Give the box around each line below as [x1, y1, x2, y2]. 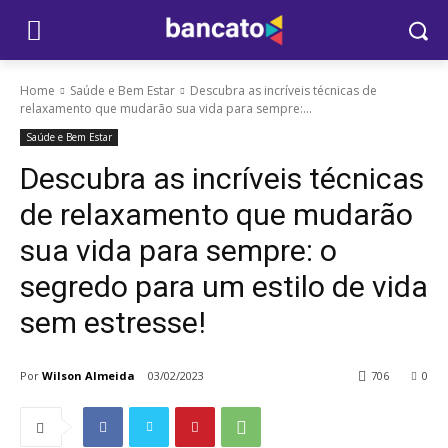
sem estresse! [20, 305, 206, 340]
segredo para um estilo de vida [20, 269, 428, 304]
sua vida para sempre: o [20, 233, 337, 268]
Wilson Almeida [42, 367, 135, 383]
